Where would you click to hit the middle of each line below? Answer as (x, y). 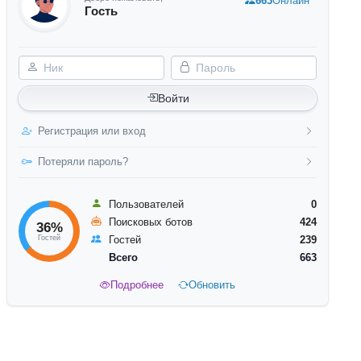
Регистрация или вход (92, 131)
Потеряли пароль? (83, 162)
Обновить (212, 285)
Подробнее (137, 285)
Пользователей (146, 204)
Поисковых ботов (151, 222)
